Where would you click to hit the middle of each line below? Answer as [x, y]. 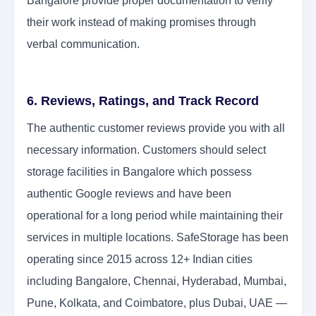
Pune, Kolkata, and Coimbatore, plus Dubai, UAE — [157, 303]
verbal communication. [83, 44]
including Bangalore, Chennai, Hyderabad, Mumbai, [157, 281]
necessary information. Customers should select [146, 150]
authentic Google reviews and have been [129, 194]
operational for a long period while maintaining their [155, 216]
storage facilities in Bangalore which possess [139, 172]
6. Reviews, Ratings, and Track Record [143, 101]
